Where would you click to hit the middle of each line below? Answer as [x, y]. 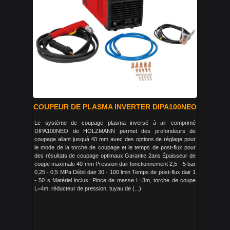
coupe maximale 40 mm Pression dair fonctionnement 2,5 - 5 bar [115, 164]
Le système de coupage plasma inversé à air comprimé [115, 123]
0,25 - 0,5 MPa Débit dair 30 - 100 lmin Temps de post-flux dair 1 [115, 172]
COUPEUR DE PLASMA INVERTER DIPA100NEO [115, 107]
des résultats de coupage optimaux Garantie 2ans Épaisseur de [115, 156]
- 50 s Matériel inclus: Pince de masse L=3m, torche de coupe [115, 180]
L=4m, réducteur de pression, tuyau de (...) [88, 188]
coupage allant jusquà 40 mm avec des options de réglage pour [115, 139]
